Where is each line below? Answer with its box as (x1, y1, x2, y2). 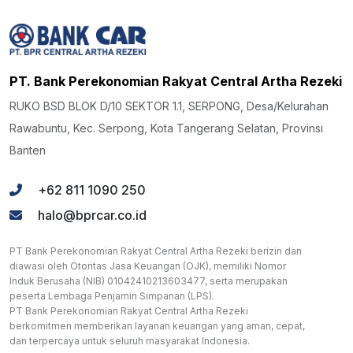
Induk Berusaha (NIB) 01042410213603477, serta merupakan (9, 274, 288, 287)
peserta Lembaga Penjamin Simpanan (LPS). (9, 289, 214, 302)
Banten (9, 143, 46, 157)
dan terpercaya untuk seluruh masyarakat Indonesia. (9, 334, 250, 347)
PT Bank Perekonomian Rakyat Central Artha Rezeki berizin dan (9, 244, 302, 257)
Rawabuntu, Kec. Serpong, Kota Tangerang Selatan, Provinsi (9, 121, 323, 135)
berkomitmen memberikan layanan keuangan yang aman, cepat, (9, 319, 305, 332)
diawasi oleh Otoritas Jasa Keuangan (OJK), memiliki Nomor (9, 259, 286, 272)
